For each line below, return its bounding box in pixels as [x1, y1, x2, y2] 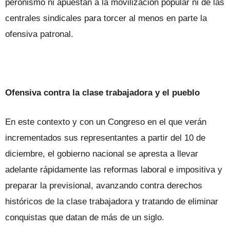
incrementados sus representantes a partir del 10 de [5, 132, 205, 143]
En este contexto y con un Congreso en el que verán [5, 117, 206, 127]
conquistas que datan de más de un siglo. [5, 212, 164, 222]
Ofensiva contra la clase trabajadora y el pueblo [5, 87, 200, 98]
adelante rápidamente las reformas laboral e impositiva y [5, 164, 222, 175]
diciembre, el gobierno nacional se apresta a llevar [5, 148, 198, 159]
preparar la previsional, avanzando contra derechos [5, 180, 202, 190]
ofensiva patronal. [5, 29, 73, 39]
